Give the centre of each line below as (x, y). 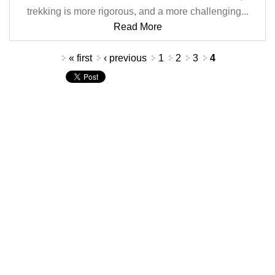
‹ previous (125, 58)
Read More (137, 27)
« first (80, 58)
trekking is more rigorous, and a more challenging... (137, 11)
